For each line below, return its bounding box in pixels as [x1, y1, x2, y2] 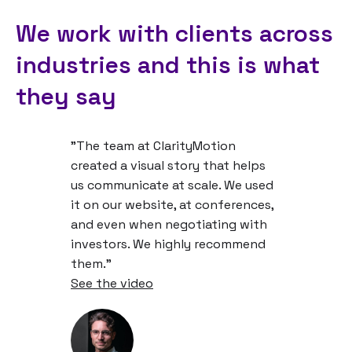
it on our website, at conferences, [71, 196, 273, 213]
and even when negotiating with [71, 215, 267, 233]
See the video [71, 274, 153, 291]
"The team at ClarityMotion [71, 137, 236, 154]
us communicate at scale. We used [71, 176, 273, 193]
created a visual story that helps [71, 156, 266, 174]
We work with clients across [16, 17, 333, 49]
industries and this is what [16, 49, 320, 80]
